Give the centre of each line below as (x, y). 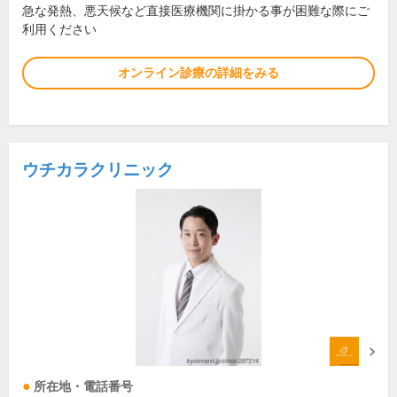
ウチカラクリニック (98, 170)
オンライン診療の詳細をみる (198, 73)
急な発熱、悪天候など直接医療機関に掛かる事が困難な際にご (196, 11)
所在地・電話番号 (83, 387)
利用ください (59, 30)
